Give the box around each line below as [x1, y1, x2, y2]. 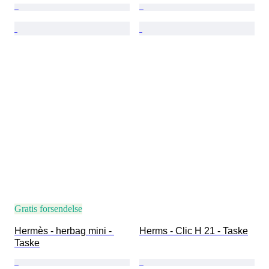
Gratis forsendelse [14, 204, 82, 214]
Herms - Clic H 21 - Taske [139, 226, 248, 237]
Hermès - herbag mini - [14, 226, 114, 237]
